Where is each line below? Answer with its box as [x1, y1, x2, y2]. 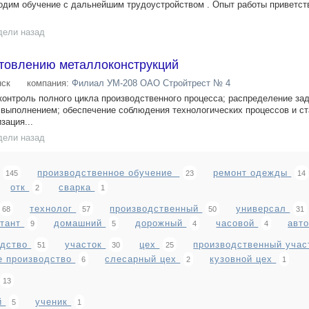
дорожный [135, 218, 187, 228]
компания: [27, 78, 72, 88]
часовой [216, 218, 259, 228]
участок [65, 239, 106, 250]
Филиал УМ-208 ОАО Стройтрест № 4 [72, 78, 230, 88]
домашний [54, 218, 106, 228]
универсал [236, 203, 290, 214]
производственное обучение [37, 168, 180, 178]
